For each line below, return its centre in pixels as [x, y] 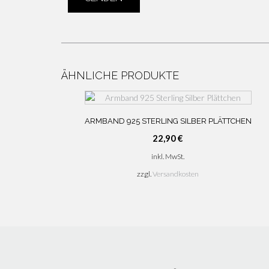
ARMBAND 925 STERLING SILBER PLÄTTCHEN [168, 121]
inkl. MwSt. [168, 156]
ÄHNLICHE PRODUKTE [120, 75]
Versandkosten [176, 174]
